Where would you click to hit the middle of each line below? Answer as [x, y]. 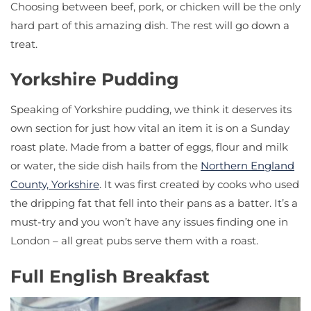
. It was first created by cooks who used [199, 185]
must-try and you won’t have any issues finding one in [149, 222]
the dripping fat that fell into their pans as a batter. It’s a [154, 203]
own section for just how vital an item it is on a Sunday [150, 128]
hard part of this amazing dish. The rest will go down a [150, 25]
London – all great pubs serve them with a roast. [134, 241]
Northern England [247, 166]
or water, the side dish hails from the [106, 166]
